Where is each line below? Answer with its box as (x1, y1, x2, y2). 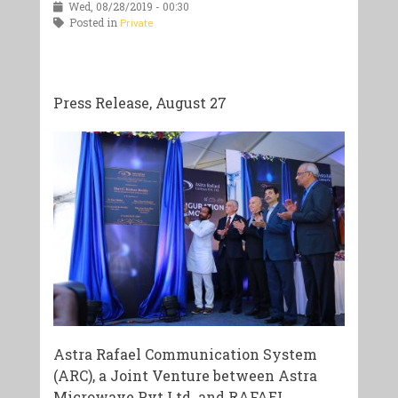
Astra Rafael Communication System (52, 345, 317, 364)
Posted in (63, 15, 120, 29)
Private (119, 16, 154, 28)
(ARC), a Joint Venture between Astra (52, 366, 317, 386)
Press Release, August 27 (52, 93, 227, 112)
